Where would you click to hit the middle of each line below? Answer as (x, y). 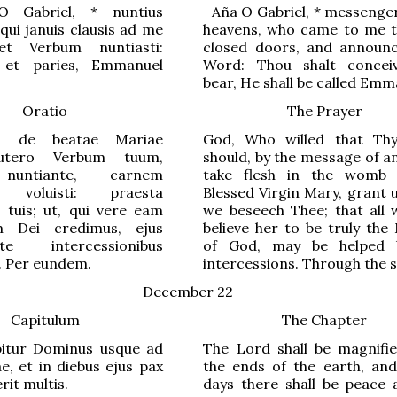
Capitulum (45, 319)
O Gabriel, (275, 11)
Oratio (45, 110)
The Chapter (324, 319)
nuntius (137, 11)
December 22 (188, 291)
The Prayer (324, 110)
